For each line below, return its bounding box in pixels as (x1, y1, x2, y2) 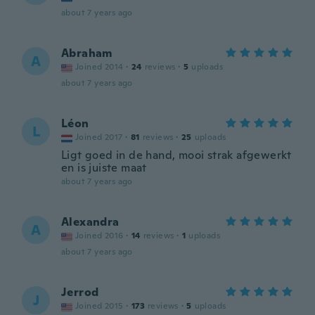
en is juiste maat (61, 160, 147, 175)
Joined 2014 (75, 61, 124, 72)
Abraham (61, 46, 112, 60)
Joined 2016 (75, 230, 124, 241)
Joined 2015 (75, 300, 124, 311)
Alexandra (61, 214, 120, 229)
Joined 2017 (75, 131, 123, 143)
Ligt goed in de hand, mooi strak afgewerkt (61, 148, 292, 162)
